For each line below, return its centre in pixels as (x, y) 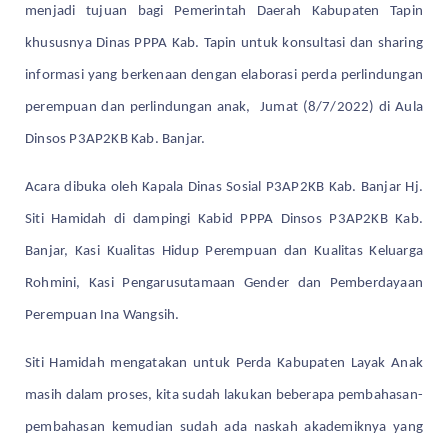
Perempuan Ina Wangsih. (102, 315)
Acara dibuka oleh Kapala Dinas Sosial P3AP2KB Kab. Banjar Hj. (224, 187)
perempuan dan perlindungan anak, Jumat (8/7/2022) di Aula (224, 107)
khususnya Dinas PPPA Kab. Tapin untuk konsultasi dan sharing (224, 43)
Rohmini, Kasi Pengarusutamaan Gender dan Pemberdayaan (224, 283)
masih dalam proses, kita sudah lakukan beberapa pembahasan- (224, 395)
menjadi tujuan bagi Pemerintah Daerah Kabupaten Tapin (224, 11)
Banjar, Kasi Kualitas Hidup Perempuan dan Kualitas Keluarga (224, 251)
